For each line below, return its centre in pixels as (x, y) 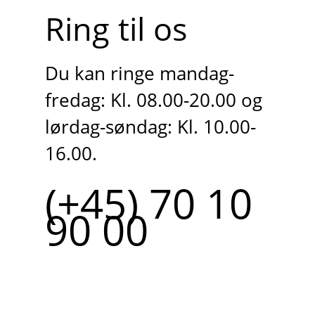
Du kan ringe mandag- (139, 73)
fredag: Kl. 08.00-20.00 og (153, 100)
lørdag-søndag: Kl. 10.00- (150, 127)
